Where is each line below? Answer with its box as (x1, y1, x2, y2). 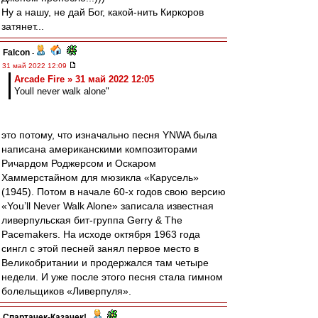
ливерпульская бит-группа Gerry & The (1, 214, 182, 226)
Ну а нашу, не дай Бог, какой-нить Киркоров (1, 6, 204, 18)
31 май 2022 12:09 (2, 62, 69, 70)
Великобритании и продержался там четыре (1, 257, 209, 268)
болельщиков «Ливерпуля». (1, 285, 131, 297)
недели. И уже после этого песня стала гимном (1, 271, 223, 283)
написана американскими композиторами (1, 143, 197, 155)
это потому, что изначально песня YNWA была (1, 129, 217, 141)
